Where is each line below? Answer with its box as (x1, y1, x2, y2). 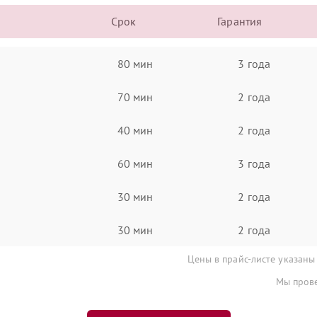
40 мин (117, 122, 154, 137)
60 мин (117, 156, 154, 171)
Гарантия (217, 14, 263, 28)
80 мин (117, 56, 154, 71)
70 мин (117, 89, 154, 104)
